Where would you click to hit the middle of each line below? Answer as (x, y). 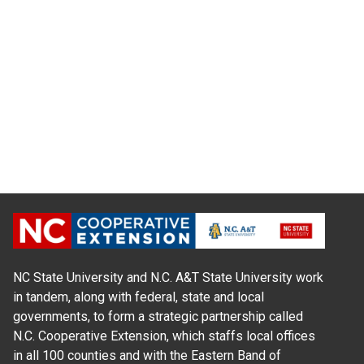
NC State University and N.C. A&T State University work (168, 278)
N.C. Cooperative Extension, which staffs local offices (164, 336)
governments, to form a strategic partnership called (158, 317)
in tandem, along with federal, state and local (139, 297)
